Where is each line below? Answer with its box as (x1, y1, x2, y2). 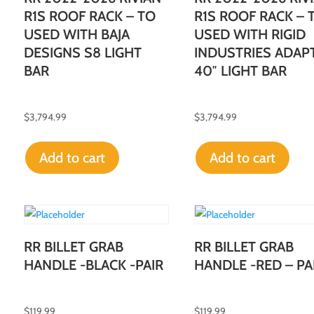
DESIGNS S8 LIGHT (23, 43, 142, 61)
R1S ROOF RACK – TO (23, 7, 156, 25)
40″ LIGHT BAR (193, 62, 287, 79)
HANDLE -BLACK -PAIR (23, 256, 163, 273)
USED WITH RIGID (193, 25, 306, 43)
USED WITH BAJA (23, 25, 130, 43)
